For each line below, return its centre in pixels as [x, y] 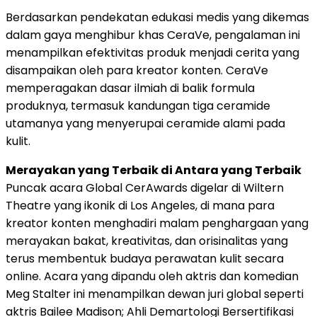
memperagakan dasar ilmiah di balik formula [130, 88]
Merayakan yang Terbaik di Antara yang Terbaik [154, 171]
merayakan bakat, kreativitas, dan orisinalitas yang [147, 241]
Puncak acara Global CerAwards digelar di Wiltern [145, 188]
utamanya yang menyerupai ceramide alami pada [145, 124]
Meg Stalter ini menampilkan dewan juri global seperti [155, 294]
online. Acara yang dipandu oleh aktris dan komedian [152, 277]
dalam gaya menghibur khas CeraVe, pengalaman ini [153, 35]
